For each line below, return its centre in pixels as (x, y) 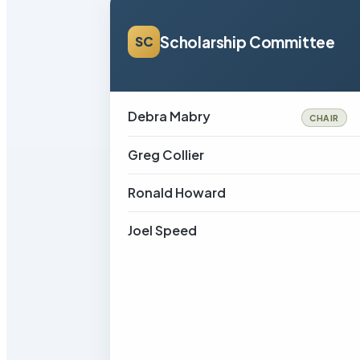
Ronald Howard (177, 192)
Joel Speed (162, 230)
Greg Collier (166, 155)
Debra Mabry (169, 116)
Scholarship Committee (248, 42)
